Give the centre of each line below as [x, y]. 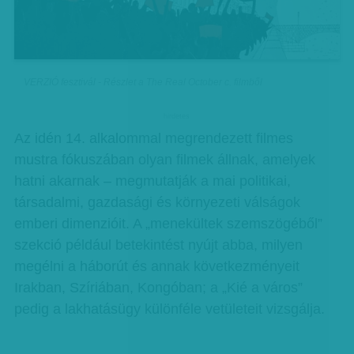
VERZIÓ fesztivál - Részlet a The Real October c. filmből [143, 82]
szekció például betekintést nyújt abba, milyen [158, 245]
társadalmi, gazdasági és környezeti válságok [157, 202]
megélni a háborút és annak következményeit [156, 266]
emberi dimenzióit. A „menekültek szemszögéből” [168, 224]
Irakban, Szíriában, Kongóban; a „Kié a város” [158, 288]
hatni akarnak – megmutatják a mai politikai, [152, 181]
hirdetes [177, 116]
